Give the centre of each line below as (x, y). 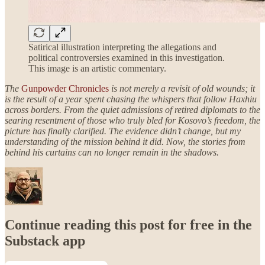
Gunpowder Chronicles (65, 89)
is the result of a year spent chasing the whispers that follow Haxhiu (131, 99)
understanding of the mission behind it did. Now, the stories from (125, 142)
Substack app (45, 241)
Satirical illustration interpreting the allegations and (122, 47)
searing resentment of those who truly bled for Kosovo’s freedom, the (132, 121)
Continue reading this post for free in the (128, 225)
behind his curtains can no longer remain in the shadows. (112, 153)
